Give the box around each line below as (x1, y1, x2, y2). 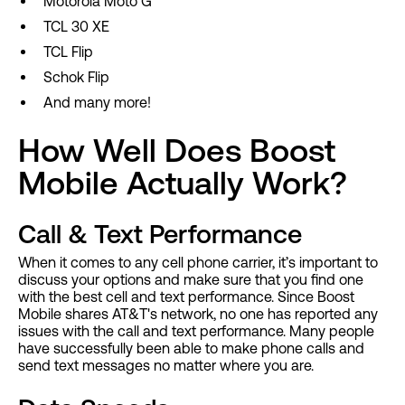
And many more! (43, 94, 151, 111)
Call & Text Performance (18, 219, 302, 250)
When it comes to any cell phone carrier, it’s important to (18, 254, 378, 271)
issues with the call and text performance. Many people (18, 323, 374, 340)
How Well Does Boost (18, 132, 335, 170)
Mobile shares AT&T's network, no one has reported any (18, 306, 378, 323)
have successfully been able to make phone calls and (18, 340, 364, 357)
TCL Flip (43, 43, 93, 61)
